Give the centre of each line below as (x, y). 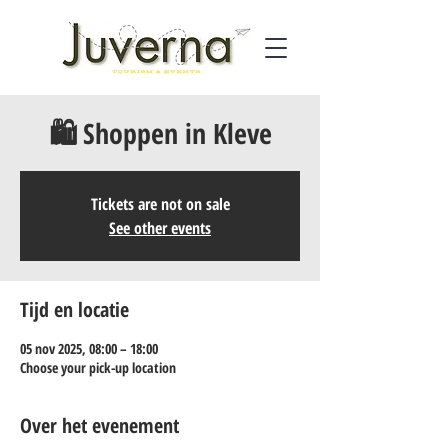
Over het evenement (99, 425)
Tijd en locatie (74, 309)
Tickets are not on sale (160, 204)
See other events (160, 228)
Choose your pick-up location (98, 367)
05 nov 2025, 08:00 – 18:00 (89, 348)
